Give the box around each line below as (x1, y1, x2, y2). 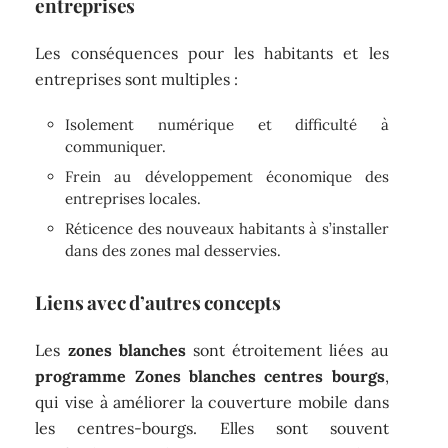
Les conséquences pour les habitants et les (35, 42, 389, 63)
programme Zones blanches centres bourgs (35, 365, 385, 386)
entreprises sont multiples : (35, 68, 239, 89)
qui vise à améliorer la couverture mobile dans (35, 391, 389, 412)
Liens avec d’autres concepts (35, 289, 281, 316)
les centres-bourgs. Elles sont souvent (35, 417, 389, 438)
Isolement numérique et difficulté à (65, 115, 389, 135)
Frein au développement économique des (65, 167, 389, 187)
